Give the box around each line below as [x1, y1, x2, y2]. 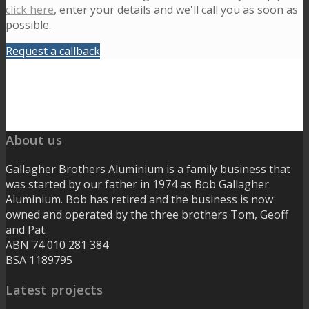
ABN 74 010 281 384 [6, 237, 108, 252]
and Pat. [6, 221, 47, 237]
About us [6, 131, 62, 149]
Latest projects [6, 280, 103, 298]
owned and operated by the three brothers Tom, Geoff [6, 206, 288, 222]
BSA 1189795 [6, 252, 72, 268]
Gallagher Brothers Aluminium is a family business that [6, 161, 290, 177]
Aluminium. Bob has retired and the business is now [6, 191, 273, 207]
